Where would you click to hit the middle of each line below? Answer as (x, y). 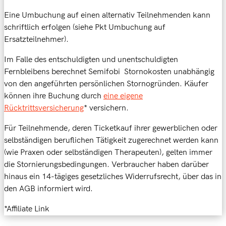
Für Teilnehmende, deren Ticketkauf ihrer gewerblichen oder (111, 129)
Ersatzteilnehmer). (36, 40)
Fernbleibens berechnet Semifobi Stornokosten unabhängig (109, 72)
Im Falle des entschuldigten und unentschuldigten (91, 60)
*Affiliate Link (27, 209)
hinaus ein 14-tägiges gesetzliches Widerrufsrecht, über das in (113, 177)
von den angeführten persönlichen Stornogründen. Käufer (106, 84)
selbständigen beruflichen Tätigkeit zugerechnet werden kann (111, 141)
